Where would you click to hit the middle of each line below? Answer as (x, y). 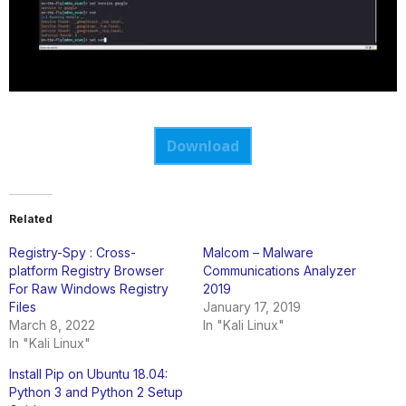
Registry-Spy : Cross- (72, 252)
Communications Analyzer (280, 270)
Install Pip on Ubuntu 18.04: (88, 373)
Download (203, 145)
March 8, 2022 (52, 324)
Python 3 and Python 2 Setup (96, 391)
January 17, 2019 (252, 306)
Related (31, 218)
